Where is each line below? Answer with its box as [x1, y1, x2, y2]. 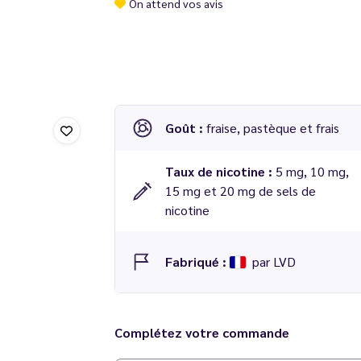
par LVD [248, 253, 296, 270]
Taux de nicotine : [164, 163, 276, 180]
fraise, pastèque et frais [205, 119, 339, 136]
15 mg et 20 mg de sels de [164, 182, 316, 199]
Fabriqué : [164, 253, 230, 270]
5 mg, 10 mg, [275, 163, 349, 180]
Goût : [164, 119, 206, 136]
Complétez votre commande [114, 324, 289, 341]
